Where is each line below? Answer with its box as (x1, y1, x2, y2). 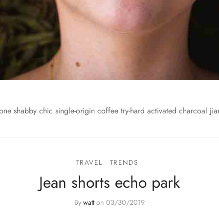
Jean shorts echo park (39, 171, 180, 194)
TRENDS (109, 157, 138, 168)
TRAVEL (76, 157, 103, 168)
